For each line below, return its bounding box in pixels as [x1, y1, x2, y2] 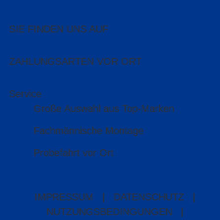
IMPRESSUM [34, 192, 93, 203]
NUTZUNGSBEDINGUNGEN [46, 206, 172, 218]
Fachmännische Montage [33, 125, 143, 137]
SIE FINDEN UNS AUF [9, 24, 108, 35]
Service [9, 88, 41, 100]
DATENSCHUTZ [113, 192, 184, 203]
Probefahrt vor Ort [33, 147, 113, 159]
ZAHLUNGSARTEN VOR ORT [9, 56, 141, 67]
